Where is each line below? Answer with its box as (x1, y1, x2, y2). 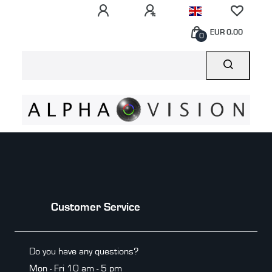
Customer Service (51, 201, 143, 213)
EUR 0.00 (210, 29, 243, 36)
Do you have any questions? (29, 246, 138, 256)
